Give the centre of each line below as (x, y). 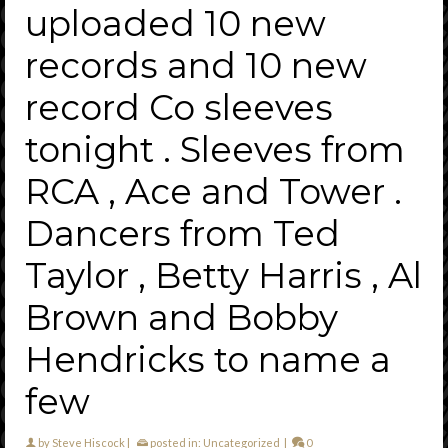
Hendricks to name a (208, 359)
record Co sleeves (179, 107)
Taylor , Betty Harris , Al (223, 275)
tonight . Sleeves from (215, 149)
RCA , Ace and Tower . (213, 191)
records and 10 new (196, 65)
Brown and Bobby (181, 317)
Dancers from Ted (182, 233)
